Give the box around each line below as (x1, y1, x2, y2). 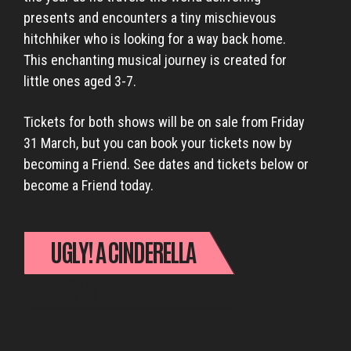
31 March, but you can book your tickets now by (24, 135, 292, 151)
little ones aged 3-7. (24, 73, 136, 89)
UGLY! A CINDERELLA (49, 235, 194, 266)
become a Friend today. (24, 177, 154, 194)
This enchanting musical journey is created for (24, 52, 287, 68)
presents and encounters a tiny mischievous (24, 9, 277, 26)
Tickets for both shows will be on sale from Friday (24, 114, 305, 130)
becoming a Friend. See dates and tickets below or (24, 156, 309, 172)
